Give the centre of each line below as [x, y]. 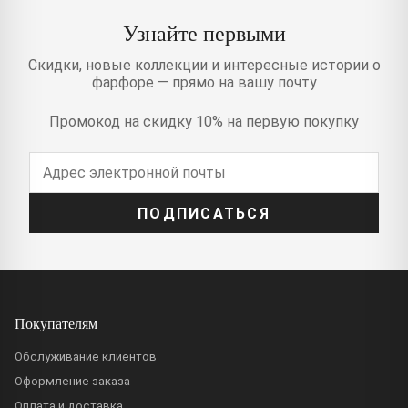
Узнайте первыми [204, 33]
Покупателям [56, 323]
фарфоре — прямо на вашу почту [204, 83]
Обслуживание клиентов [86, 357]
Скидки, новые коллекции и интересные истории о [204, 66]
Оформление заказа [72, 382]
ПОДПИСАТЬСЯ [204, 213]
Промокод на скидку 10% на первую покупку [204, 122]
